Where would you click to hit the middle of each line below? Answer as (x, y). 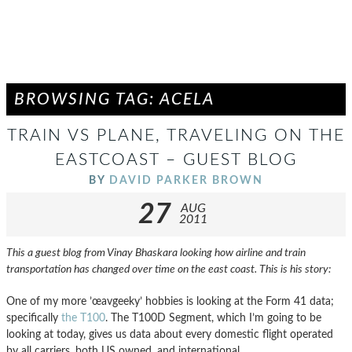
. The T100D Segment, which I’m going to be (213, 318)
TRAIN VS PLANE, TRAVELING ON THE (176, 136)
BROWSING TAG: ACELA (114, 99)
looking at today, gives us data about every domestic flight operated (170, 334)
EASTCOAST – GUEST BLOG (176, 160)
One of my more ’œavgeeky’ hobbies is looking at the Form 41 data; (170, 301)
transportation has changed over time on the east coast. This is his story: (169, 269)
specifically (34, 318)
